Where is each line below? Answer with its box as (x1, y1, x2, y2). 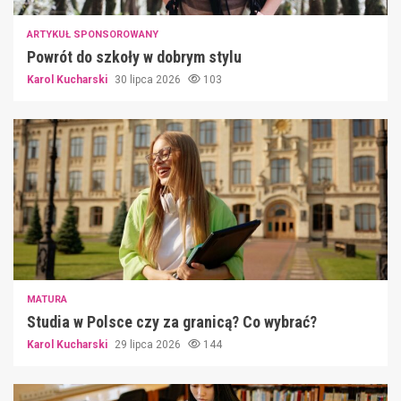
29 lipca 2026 (115, 337, 183, 351)
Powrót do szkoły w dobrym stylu (27, 47, 242, 66)
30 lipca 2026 (115, 73, 183, 86)
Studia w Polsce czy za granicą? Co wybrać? (27, 311, 317, 331)
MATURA (27, 293, 67, 305)
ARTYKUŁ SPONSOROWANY (27, 28, 158, 40)
